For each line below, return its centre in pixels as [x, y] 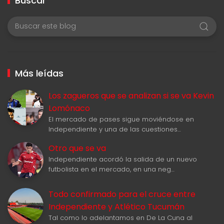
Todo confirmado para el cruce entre [122, 194]
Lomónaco [69, 108]
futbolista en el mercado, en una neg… [111, 169]
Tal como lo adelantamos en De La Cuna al [120, 217]
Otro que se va [77, 148]
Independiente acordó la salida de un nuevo [123, 159]
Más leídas [39, 73]
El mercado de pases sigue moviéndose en [121, 119]
